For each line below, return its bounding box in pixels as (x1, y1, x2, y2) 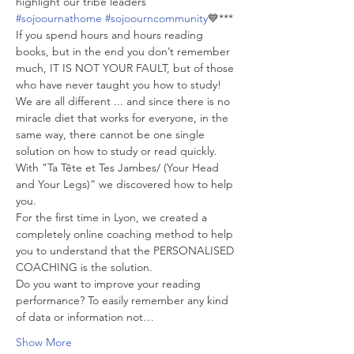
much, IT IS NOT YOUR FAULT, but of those (16, 61, 237, 75)
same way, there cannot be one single (16, 127, 208, 141)
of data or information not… (16, 310, 154, 324)
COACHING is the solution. (16, 260, 153, 274)
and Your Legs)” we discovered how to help (16, 177, 236, 191)
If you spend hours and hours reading (16, 28, 206, 42)
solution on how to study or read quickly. (16, 144, 217, 158)
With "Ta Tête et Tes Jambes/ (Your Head (16, 160, 222, 175)
